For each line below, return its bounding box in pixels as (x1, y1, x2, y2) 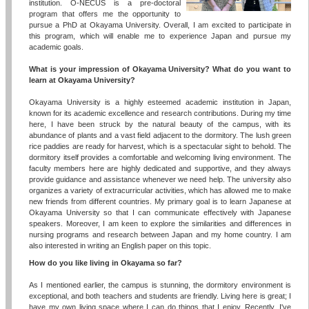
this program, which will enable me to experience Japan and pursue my (29, 31, 291, 40)
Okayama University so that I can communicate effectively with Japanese (29, 208, 291, 217)
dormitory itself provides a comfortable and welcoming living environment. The (29, 152, 291, 161)
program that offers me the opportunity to (29, 9, 181, 18)
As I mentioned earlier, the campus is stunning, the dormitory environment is (29, 280, 291, 289)
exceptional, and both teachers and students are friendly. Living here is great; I (29, 291, 291, 300)
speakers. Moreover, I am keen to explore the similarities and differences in (29, 219, 291, 228)
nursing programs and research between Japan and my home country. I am (29, 230, 291, 239)
